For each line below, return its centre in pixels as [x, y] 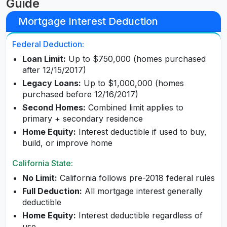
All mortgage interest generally [142, 191]
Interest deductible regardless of [139, 216]
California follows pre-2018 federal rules [136, 178]
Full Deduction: [52, 191]
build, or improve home [67, 143]
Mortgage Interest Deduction [88, 22]
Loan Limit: [44, 59]
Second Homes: [54, 108]
